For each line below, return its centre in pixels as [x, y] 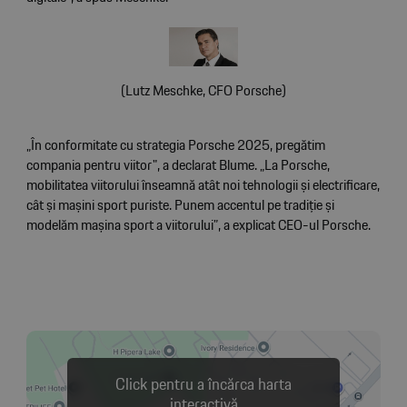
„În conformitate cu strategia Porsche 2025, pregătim [175, 144]
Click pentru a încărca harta [203, 385]
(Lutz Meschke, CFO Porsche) [203, 90]
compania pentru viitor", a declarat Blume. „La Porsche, [178, 164]
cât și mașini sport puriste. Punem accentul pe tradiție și [180, 204]
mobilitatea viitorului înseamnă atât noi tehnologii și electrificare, [203, 184]
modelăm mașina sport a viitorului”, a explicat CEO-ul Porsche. [198, 224]
